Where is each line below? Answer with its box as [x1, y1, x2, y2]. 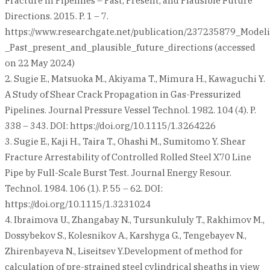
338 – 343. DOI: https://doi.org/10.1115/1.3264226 [5, 119, 216, 131]
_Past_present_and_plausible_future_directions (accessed [5, 41, 256, 53]
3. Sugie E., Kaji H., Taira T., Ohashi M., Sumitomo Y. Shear [5, 135, 246, 147]
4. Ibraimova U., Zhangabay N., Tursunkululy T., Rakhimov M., [5, 213, 265, 225]
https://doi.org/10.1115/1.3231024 [5, 198, 151, 210]
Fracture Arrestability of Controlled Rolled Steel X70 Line [5, 151, 251, 163]
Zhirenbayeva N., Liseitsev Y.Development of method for [5, 245, 243, 257]
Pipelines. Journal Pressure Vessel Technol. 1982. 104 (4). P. [5, 104, 256, 116]
